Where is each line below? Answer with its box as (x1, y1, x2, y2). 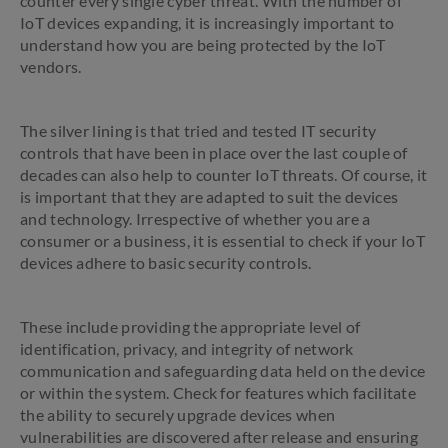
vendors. (20, 57, 82, 76)
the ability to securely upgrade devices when (20, 405, 336, 424)
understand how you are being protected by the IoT (20, 35, 386, 54)
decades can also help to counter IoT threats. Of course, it (20, 165, 428, 184)
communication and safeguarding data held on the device (20, 361, 426, 380)
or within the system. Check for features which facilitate (20, 383, 417, 402)
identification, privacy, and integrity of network (20, 339, 354, 358)
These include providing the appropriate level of (20, 317, 361, 336)
